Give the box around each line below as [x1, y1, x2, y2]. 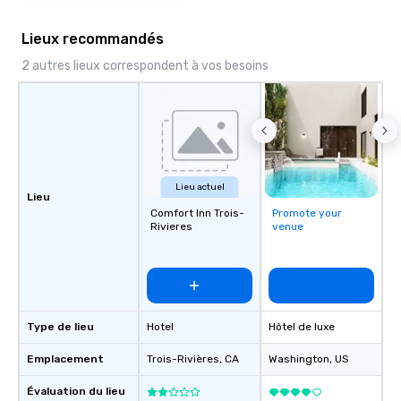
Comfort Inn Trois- [150, 207, 244, 219]
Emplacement [27, 353, 104, 365]
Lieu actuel [175, 182, 225, 192]
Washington [269, 353, 329, 365]
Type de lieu [27, 320, 94, 333]
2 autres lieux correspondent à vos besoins [21, 58, 269, 73]
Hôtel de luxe [269, 320, 335, 333]
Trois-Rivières [147, 353, 219, 365]
